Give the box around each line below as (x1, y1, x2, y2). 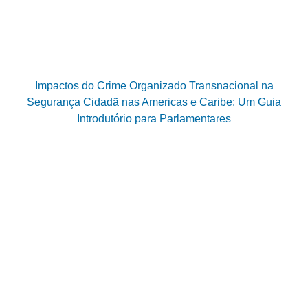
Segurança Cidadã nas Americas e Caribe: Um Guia (27, 96, 281, 108)
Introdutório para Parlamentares (77, 112, 231, 124)
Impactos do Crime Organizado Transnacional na (34, 79, 274, 91)
